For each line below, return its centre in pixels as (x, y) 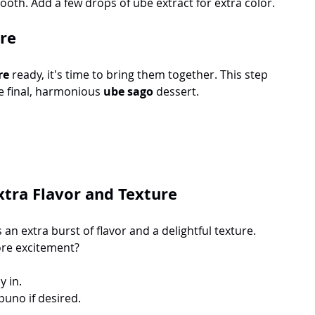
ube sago (128, 91)
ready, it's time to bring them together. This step (140, 74)
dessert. (178, 91)
